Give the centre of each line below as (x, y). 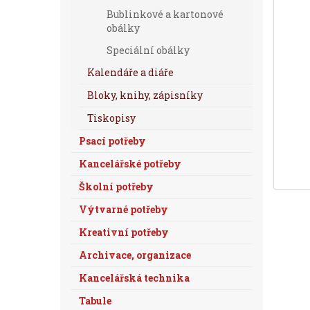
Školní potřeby (116, 186)
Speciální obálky (148, 50)
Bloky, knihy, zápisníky (145, 95)
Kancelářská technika (134, 278)
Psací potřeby (112, 141)
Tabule (95, 301)
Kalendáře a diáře (130, 72)
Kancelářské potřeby (130, 164)
